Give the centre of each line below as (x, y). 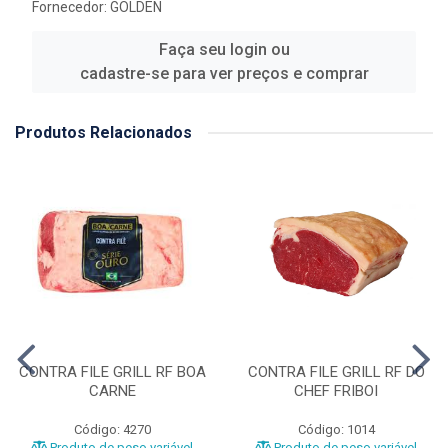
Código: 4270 (112, 430)
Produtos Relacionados (103, 133)
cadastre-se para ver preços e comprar (224, 74)
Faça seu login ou (224, 50)
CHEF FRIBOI (336, 391)
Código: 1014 (336, 430)
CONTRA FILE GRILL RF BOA (112, 372)
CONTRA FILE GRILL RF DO (336, 372)
